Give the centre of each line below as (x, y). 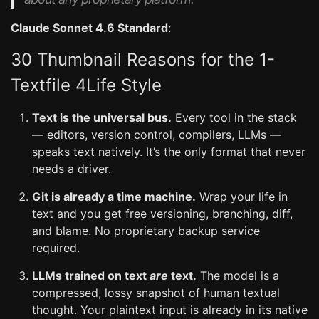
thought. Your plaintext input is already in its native (170, 310)
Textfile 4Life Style (86, 85)
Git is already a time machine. (114, 197)
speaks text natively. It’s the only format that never (169, 152)
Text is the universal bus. (102, 117)
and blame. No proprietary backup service (146, 231)
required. (56, 248)
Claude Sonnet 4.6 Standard (89, 28)
